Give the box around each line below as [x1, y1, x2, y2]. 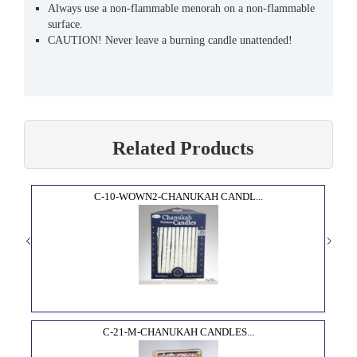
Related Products [112, 137, 253, 159]
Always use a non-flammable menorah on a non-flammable [48, 2, 315, 14]
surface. [48, 18, 83, 30]
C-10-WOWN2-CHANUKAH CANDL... [93, 190, 263, 202]
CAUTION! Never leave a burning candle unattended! [48, 33, 292, 46]
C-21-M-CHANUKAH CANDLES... [102, 325, 254, 338]
